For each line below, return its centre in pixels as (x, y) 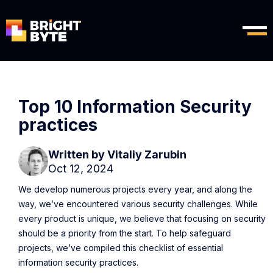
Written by (78, 154)
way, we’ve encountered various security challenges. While (138, 204)
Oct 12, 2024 (81, 168)
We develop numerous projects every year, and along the (135, 189)
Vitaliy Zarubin (147, 154)
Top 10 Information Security (135, 107)
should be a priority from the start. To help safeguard (125, 233)
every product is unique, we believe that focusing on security (142, 218)
